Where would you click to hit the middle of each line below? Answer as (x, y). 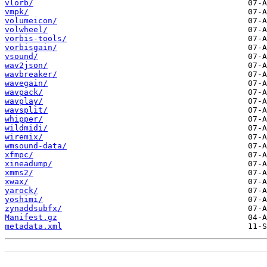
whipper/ (24, 119)
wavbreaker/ (31, 74)
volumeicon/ (31, 20)
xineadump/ (29, 163)
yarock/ (21, 190)
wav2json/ (26, 65)
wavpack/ (24, 92)
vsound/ (21, 56)
